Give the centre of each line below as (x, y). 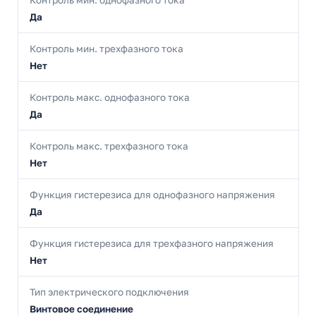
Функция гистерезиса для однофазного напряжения (152, 195)
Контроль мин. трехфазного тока (107, 49)
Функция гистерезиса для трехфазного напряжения (152, 244)
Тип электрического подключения (109, 292)
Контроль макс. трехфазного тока (109, 146)
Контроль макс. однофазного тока (110, 98)
